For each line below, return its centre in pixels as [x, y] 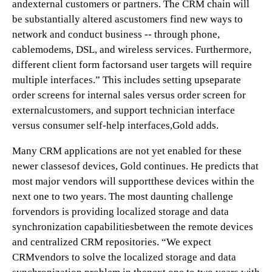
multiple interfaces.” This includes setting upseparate [127, 80]
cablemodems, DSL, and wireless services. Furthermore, [132, 49]
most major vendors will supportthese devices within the [133, 181]
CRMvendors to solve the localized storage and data [124, 257]
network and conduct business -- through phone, [116, 34]
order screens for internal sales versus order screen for [129, 95]
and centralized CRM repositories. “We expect [112, 242]
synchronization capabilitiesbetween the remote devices [133, 227]
